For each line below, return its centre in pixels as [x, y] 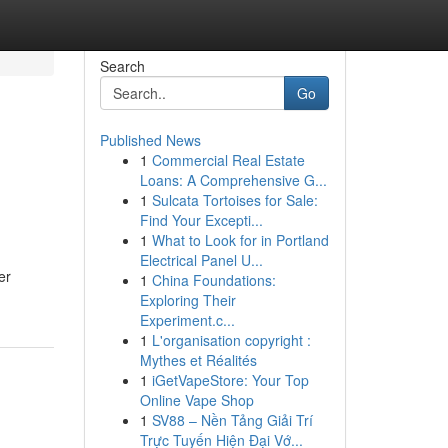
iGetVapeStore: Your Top [230, 380]
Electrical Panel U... [201, 260]
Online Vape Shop [196, 400]
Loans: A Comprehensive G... [233, 180]
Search [122, 66]
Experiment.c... [187, 320]
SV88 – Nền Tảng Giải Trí [232, 420]
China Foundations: [213, 280]
